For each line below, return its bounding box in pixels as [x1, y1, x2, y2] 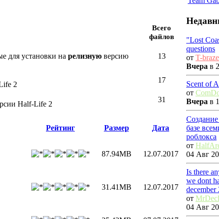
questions [186, 44, 215, 53]
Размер [104, 124, 129, 132]
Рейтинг [46, 124, 75, 132]
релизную [68, 52, 102, 61]
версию [102, 52, 129, 61]
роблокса [186, 132, 217, 141]
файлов [149, 32, 174, 41]
